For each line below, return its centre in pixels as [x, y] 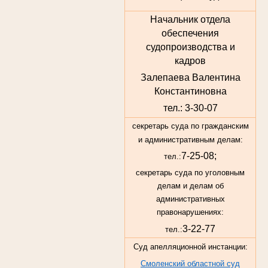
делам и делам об [190, 186]
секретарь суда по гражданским [190, 126]
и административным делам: [190, 139]
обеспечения [190, 33]
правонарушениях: [190, 212]
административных [190, 199]
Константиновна [190, 91]
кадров [190, 60]
